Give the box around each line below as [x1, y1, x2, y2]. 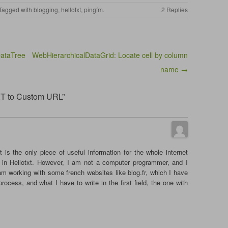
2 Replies [161, 5, 188, 14]
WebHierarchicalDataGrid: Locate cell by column [32, 50, 188, 60]
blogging [34, 5, 58, 14]
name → [160, 64, 188, 74]
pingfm [84, 5, 103, 14]
